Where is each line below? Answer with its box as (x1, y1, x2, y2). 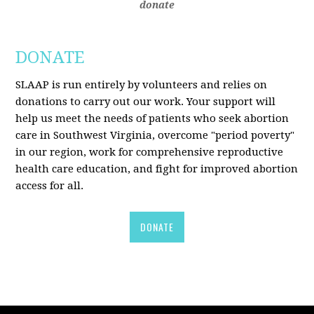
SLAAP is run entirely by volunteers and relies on (15, 78, 268, 92)
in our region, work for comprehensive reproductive (15, 146, 284, 159)
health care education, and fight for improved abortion (15, 163, 299, 176)
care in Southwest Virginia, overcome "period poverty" (15, 129, 295, 142)
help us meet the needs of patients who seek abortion (15, 112, 289, 125)
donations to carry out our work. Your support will (15, 95, 276, 109)
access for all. (15, 179, 84, 193)
